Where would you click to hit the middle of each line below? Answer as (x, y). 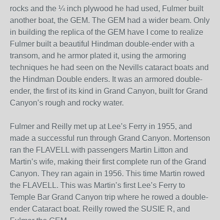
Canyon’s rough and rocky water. (67, 103)
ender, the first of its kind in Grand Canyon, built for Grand (109, 91)
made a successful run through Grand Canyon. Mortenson (110, 138)
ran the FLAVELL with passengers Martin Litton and (99, 150)
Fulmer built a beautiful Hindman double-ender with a (102, 44)
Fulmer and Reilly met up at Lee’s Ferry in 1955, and (101, 126)
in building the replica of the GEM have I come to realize (107, 32)
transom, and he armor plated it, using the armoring (98, 56)
